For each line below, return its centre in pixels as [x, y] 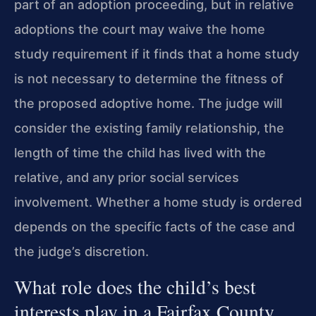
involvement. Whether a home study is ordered [158, 202]
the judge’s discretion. [81, 252]
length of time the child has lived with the [140, 153]
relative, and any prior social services [127, 178]
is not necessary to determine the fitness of [149, 79]
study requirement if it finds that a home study [157, 54]
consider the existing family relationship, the [149, 128]
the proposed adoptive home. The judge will [148, 104]
